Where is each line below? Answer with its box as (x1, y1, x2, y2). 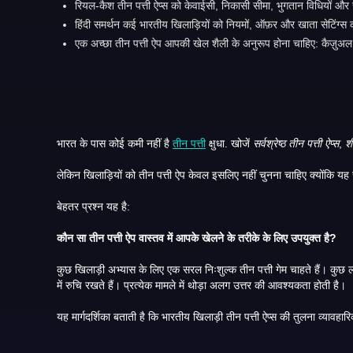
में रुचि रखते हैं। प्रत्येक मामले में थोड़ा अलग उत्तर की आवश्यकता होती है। (210, 278, 346, 292)
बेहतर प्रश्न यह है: (57, 199, 130, 213)
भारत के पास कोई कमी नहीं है (57, 136, 173, 150)
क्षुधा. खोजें (231, 136, 253, 150)
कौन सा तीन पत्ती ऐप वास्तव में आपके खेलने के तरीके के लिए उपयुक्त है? (324, 231, 336, 244)
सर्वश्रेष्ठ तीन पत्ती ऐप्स (253, 136, 339, 150)
